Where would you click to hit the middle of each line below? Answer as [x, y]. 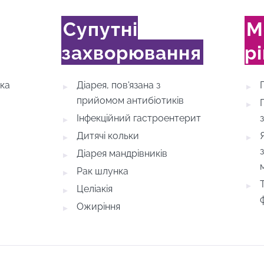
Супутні [100, 29]
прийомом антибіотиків [130, 100]
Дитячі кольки [108, 136]
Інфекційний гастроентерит [138, 118]
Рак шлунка [102, 171]
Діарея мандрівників [122, 154]
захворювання [131, 53]
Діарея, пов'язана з [118, 85]
